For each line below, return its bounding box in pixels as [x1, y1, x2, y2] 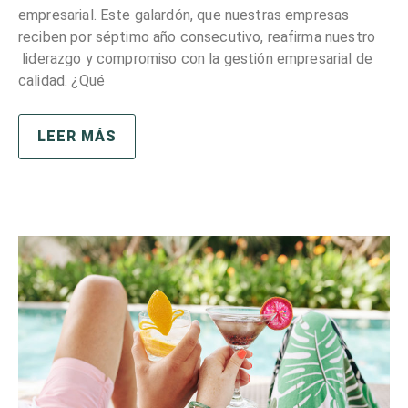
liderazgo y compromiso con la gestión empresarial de [18, 50, 372, 68]
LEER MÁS [37, 127, 117, 146]
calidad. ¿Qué [18, 72, 105, 90]
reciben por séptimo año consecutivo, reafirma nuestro [18, 28, 375, 46]
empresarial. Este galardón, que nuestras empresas [18, 6, 350, 25]
